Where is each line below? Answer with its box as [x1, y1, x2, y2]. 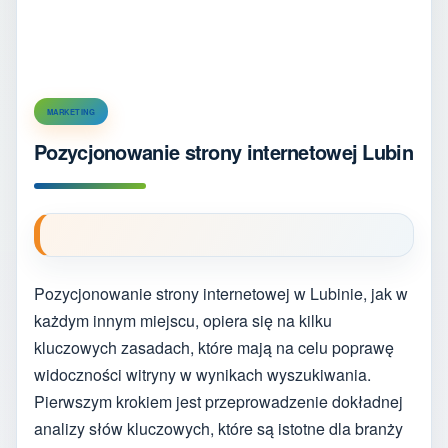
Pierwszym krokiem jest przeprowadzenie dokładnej [34, 389, 403, 413]
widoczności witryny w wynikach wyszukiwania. [34, 362, 371, 386]
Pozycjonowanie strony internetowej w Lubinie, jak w [34, 281, 408, 305]
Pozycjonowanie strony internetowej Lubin [34, 136, 413, 166]
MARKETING [47, 105, 96, 117]
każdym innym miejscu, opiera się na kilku [34, 308, 332, 332]
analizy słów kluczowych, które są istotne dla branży [34, 416, 403, 440]
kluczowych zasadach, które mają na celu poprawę [34, 335, 394, 359]
